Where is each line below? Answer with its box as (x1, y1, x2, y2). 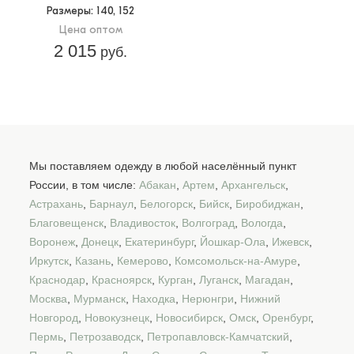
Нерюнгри (182, 292, 234, 305)
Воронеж (29, 235, 75, 248)
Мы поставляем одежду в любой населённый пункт (29, 159, 296, 172)
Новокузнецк (85, 311, 149, 324)
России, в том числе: (29, 178, 139, 191)
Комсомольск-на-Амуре (175, 254, 297, 267)
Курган (158, 273, 193, 286)
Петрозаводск (70, 330, 141, 343)
